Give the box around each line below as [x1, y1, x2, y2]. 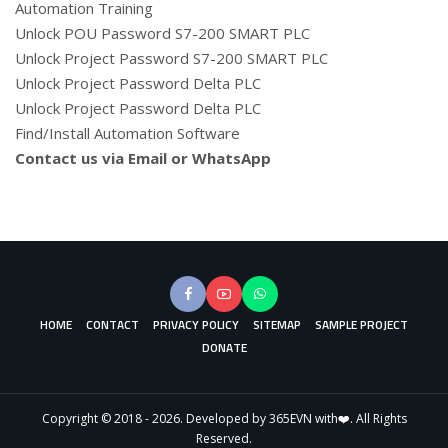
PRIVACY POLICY [153, 315, 239, 334]
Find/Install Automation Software [15, 122, 240, 143]
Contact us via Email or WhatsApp [15, 147, 271, 168]
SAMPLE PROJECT [315, 315, 408, 334]
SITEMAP [253, 315, 301, 334]
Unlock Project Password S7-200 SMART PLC [15, 47, 328, 68]
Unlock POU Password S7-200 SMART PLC [15, 22, 310, 43]
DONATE [201, 338, 247, 357]
